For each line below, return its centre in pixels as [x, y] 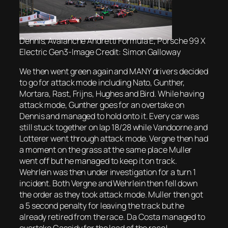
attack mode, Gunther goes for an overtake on [102, 105]
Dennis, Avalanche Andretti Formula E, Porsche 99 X [112, 41]
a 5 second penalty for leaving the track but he [102, 206]
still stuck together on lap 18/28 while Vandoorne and [113, 127]
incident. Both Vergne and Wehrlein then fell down [109, 183]
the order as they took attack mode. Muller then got [111, 195]
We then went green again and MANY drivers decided [114, 72]
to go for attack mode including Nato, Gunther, [102, 83]
